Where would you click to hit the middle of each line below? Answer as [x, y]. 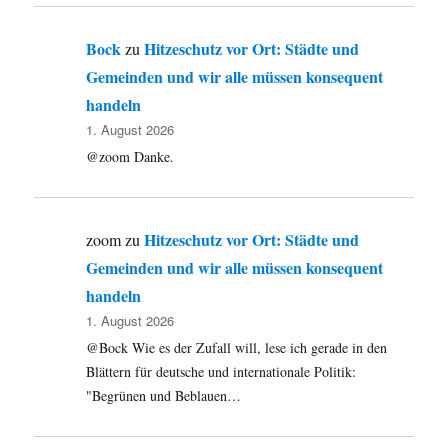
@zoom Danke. [130, 156]
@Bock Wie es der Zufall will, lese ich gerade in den [237, 347]
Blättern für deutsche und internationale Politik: [221, 371]
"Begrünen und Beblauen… [164, 395]
